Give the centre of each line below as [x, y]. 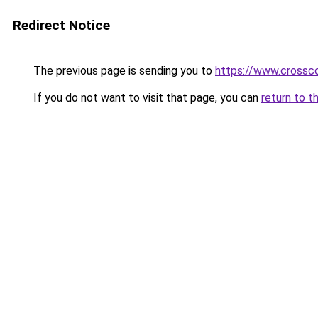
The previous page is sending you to [123, 71]
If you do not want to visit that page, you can [146, 98]
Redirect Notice [61, 25]
